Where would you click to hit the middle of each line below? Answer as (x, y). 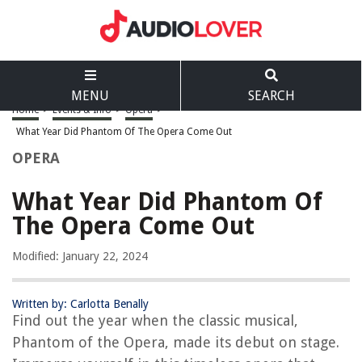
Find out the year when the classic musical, (155, 320)
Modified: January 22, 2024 (80, 256)
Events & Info (82, 110)
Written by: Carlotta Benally (80, 304)
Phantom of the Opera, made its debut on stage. (176, 342)
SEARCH (271, 96)
